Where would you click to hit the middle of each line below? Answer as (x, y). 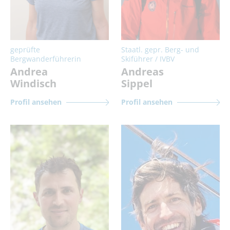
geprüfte (25, 49)
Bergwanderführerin (46, 59)
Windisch (33, 83)
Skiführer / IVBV (148, 59)
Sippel (137, 83)
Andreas (142, 71)
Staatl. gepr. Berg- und (160, 49)
